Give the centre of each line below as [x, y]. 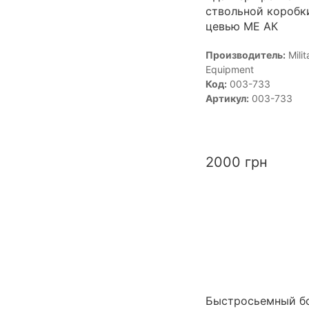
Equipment [229, 69]
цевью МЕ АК [241, 26]
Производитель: [245, 54]
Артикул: [227, 98]
